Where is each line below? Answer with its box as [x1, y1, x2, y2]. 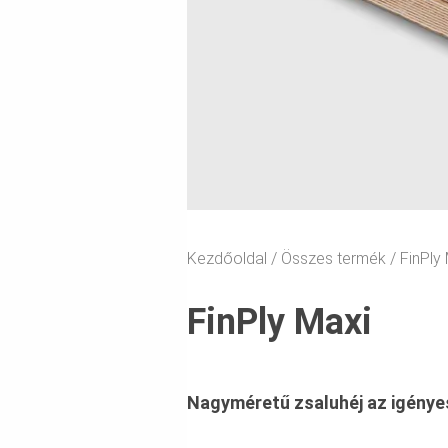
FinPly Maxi [187, 301, 372, 344]
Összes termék [281, 249, 390, 269]
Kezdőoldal [187, 249, 271, 269]
